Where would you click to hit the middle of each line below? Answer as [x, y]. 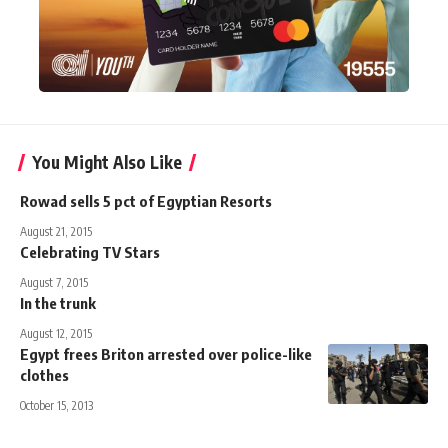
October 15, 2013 [56, 405]
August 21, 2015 [56, 231]
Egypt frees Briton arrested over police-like [166, 353]
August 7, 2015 [54, 282]
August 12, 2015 [56, 333]
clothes [44, 374]
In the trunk [58, 302]
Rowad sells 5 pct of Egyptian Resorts [146, 200]
